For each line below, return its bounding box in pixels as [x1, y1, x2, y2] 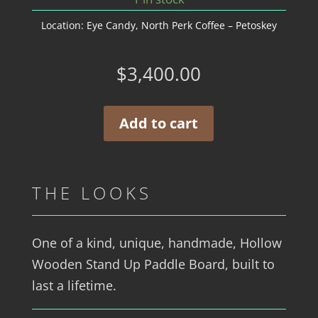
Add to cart [119, 114, 199, 133]
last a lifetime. [31, 277, 116, 294]
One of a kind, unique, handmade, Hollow [31, 234, 282, 251]
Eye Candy [86, 18, 136, 32]
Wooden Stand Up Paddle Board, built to [31, 256, 275, 273]
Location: [40, 18, 87, 32]
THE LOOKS [31, 181, 152, 204]
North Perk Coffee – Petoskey [141, 18, 277, 32]
